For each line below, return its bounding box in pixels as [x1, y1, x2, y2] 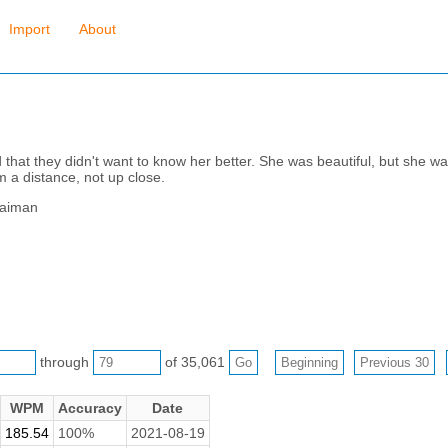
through [35, 353, 93, 370]
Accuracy [57, 399, 122, 416]
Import [8, 21, 50, 38]
